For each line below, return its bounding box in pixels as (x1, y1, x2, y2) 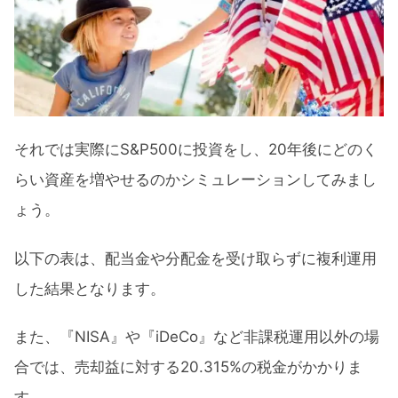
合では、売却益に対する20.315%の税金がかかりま (14, 358, 362, 377)
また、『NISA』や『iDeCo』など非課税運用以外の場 (14, 328, 379, 346)
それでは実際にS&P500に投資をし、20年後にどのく (14, 140, 378, 159)
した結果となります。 (14, 279, 165, 298)
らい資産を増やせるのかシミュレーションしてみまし (14, 171, 377, 189)
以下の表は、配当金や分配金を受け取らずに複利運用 (14, 249, 377, 267)
